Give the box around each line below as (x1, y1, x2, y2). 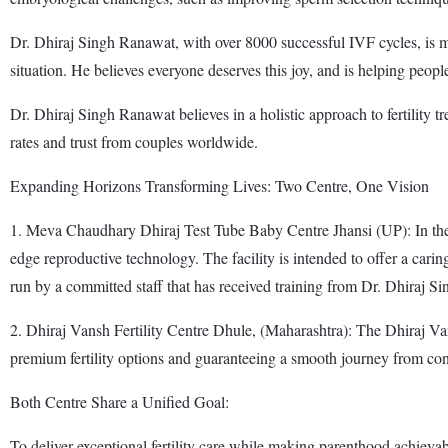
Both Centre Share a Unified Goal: (10, 390, 229, 412)
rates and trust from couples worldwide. (10, 130, 258, 152)
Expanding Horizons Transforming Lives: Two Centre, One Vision (10, 174, 429, 196)
